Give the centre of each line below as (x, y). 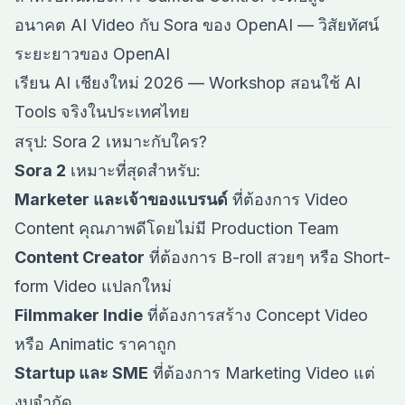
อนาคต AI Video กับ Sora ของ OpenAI (154, 25)
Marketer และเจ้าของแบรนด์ (121, 199)
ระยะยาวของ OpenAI (92, 54)
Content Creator (80, 257)
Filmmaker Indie (79, 315)
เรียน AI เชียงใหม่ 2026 (99, 83)
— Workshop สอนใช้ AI (272, 83)
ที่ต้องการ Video (288, 199)
